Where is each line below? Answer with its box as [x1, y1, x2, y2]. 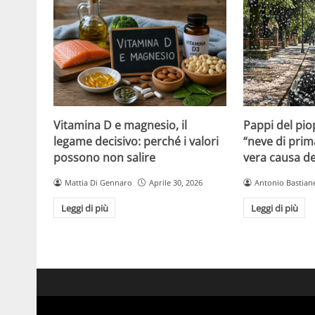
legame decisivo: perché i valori [53, 133, 219, 149]
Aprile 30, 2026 [148, 176, 202, 188]
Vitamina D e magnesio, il [53, 117, 187, 133]
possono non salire [53, 149, 155, 165]
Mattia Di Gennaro [64, 176, 132, 188]
